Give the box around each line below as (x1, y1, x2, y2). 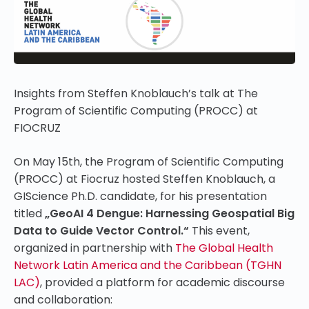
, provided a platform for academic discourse (40, 274, 285, 290)
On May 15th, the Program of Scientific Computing (14, 153, 283, 170)
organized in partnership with (14, 239, 175, 256)
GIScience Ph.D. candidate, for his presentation (14, 188, 267, 204)
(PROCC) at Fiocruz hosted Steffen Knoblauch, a (14, 170, 275, 187)
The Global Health (175, 239, 273, 256)
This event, (189, 222, 250, 239)
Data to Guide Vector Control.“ (14, 222, 189, 239)
